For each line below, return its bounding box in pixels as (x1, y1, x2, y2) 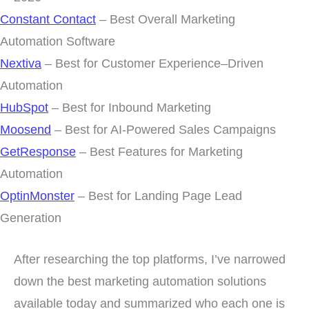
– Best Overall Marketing (96, 12, 235, 27)
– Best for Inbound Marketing (48, 100, 211, 115)
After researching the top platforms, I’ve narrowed (14, 251, 286, 266)
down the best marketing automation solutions (14, 273, 266, 288)
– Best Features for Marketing (76, 144, 243, 159)
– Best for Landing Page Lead (74, 188, 242, 203)
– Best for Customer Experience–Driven (41, 56, 263, 71)
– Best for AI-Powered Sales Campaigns (51, 122, 276, 137)
